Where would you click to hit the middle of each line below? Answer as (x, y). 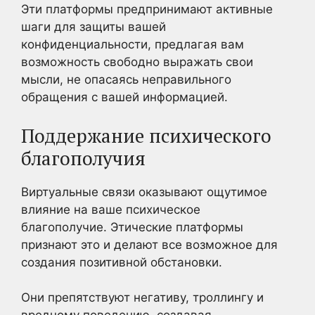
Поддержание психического (146, 135)
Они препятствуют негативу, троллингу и (142, 297)
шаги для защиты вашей (94, 27)
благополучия (83, 158)
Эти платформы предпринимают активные (147, 9)
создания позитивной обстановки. (122, 262)
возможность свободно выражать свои (137, 62)
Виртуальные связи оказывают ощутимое (144, 192)
